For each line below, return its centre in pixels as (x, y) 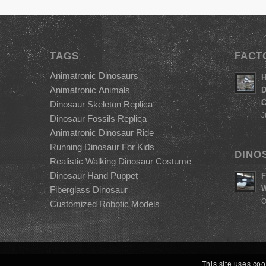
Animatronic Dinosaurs (94, 75)
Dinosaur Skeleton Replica (101, 104)
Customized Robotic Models (104, 204)
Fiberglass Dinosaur (88, 189)
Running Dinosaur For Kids (102, 147)
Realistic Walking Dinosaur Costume (120, 161)
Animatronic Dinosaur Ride (102, 132)
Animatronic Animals (90, 90)
